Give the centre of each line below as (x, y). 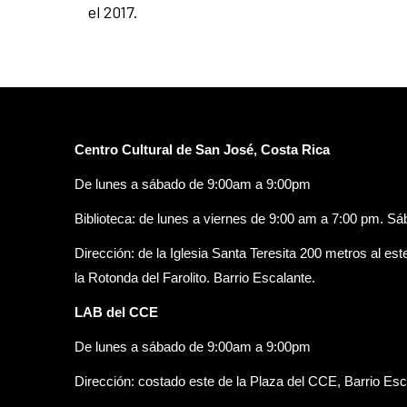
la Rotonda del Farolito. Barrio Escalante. (195, 278)
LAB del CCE (116, 312)
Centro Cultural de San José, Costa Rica (202, 149)
